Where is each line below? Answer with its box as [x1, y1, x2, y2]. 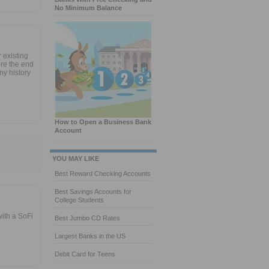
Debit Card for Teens [55, 250, 115, 258]
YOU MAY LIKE [52, 155, 99, 162]
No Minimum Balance [55, 4, 122, 11]
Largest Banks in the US [55, 232, 125, 240]
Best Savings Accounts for [55, 188, 131, 195]
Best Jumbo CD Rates [55, 214, 120, 222]
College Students [55, 196, 104, 204]
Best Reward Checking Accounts [55, 170, 151, 177]
